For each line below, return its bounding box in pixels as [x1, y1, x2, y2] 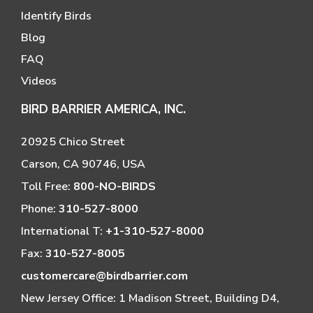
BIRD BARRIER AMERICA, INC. [21, 101, 186, 118]
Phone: [21, 201, 59, 217]
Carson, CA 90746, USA [21, 156, 145, 173]
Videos [21, 73, 57, 89]
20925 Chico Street [21, 134, 125, 150]
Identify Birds [21, 8, 92, 24]
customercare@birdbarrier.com [21, 268, 188, 284]
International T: [21, 224, 105, 240]
